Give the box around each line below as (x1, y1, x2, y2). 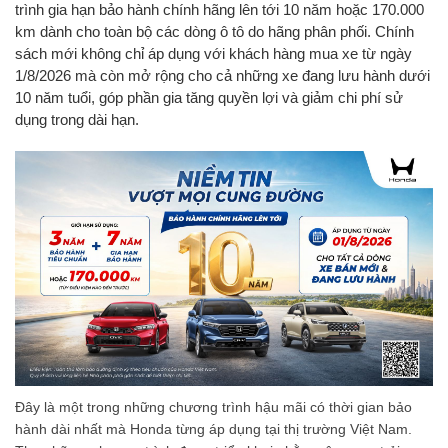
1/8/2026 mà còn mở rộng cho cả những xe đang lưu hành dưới (15, 66, 430, 84)
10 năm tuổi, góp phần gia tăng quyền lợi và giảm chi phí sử (15, 88, 403, 106)
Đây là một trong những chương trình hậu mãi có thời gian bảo (15, 398, 412, 415)
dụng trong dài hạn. (15, 110, 139, 128)
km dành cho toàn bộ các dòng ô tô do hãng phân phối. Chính (15, 22, 414, 40)
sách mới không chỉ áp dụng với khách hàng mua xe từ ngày (15, 44, 412, 62)
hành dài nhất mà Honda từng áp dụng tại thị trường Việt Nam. (15, 420, 412, 437)
